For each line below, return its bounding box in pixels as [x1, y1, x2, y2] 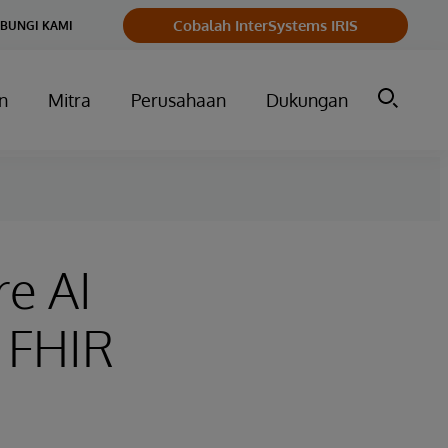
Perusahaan [131, 89, 226, 111]
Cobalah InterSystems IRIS [173, 15, 358, 35]
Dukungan [266, 89, 348, 111]
